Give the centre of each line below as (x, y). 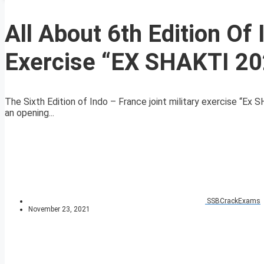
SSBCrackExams (234, 201)
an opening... (29, 113)
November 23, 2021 (59, 209)
